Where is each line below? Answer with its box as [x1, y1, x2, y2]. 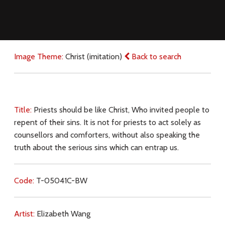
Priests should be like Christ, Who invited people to [33, 105, 209, 115]
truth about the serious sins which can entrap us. [14, 143, 179, 153]
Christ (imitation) [65, 52, 124, 62]
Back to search [129, 52, 181, 62]
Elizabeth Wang [36, 209, 90, 219]
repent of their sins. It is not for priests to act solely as [14, 118, 201, 128]
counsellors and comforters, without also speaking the [14, 130, 200, 140]
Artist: [14, 209, 37, 219]
